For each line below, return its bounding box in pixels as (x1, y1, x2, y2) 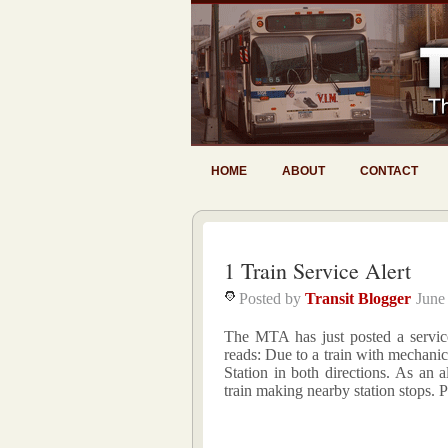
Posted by (239, 290, 305, 307)
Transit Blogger (305, 290, 411, 307)
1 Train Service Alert (224, 256, 411, 285)
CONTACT (360, 164, 418, 178)
